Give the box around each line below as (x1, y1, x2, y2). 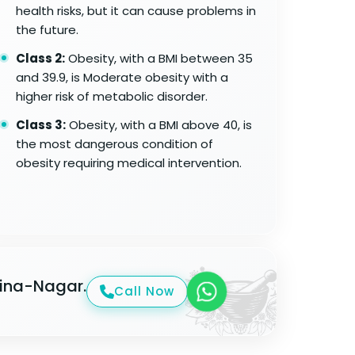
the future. (15, 21, 78, 38)
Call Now (113, 283, 174, 300)
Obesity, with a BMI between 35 (64, 49, 253, 67)
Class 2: (15, 49, 65, 67)
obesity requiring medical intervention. (15, 154, 242, 171)
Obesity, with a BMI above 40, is (65, 116, 252, 133)
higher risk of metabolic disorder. (15, 87, 208, 105)
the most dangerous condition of (15, 135, 213, 152)
